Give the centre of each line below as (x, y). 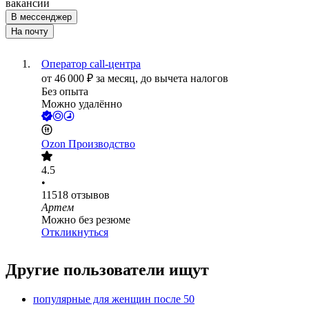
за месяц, (118, 79)
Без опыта (65, 92)
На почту (30, 32)
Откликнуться (75, 232)
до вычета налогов (185, 79)
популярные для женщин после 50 (114, 299)
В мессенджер (41, 17)
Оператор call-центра (91, 64)
